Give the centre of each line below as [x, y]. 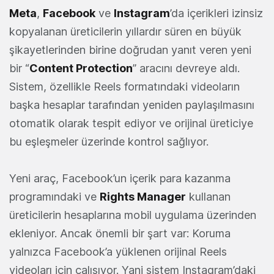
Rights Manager [143, 197]
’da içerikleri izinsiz [217, 13]
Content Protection [81, 68]
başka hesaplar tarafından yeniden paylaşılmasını [132, 105]
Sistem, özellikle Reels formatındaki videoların [124, 87]
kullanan [208, 197]
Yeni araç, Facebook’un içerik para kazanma [120, 179]
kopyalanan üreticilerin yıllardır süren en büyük [125, 32]
